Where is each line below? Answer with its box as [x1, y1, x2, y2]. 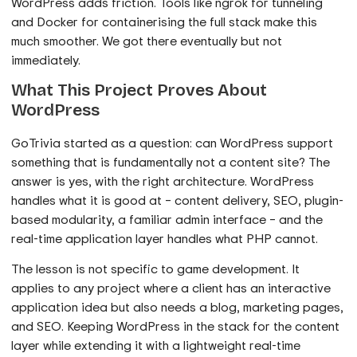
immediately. [11, 50, 81, 69]
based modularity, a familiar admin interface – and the [11, 210, 324, 228]
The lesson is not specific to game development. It [11, 260, 300, 278]
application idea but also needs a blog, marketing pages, [11, 298, 344, 316]
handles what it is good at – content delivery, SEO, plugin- [11, 190, 344, 209]
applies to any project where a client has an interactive [11, 279, 331, 297]
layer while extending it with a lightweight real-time [11, 336, 301, 355]
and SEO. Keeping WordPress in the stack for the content [11, 317, 340, 335]
